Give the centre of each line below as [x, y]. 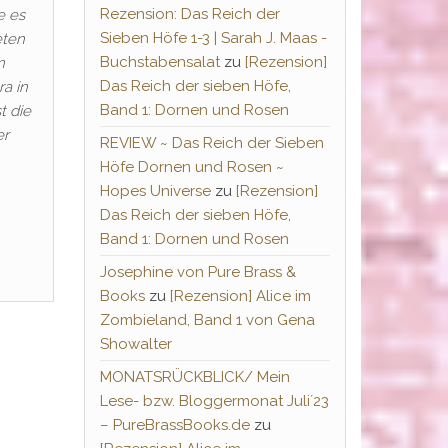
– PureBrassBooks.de [174, 425]
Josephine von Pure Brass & [197, 272]
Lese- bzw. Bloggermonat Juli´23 [214, 401]
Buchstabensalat [159, 62]
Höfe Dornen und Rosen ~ [191, 167]
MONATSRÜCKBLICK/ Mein [194, 377]
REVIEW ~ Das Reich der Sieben [211, 143]
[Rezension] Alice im [240, 296]
